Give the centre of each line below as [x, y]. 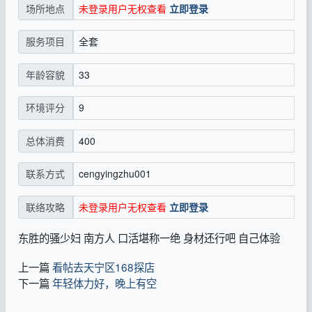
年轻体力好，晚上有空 [104, 283]
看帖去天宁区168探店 [103, 267]
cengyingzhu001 [115, 174]
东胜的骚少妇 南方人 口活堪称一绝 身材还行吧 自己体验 [149, 238]
